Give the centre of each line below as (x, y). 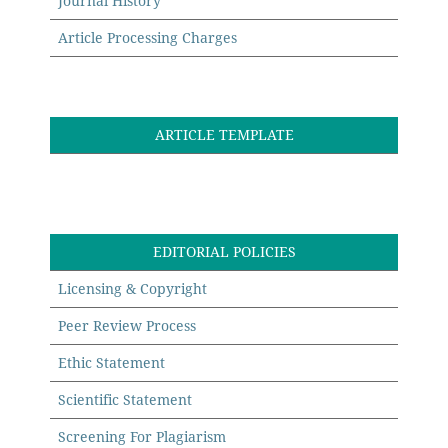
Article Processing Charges (148, 38)
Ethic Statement (112, 363)
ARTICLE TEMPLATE (224, 135)
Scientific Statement (125, 400)
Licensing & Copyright (133, 289)
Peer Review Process (127, 326)
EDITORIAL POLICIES (224, 252)
